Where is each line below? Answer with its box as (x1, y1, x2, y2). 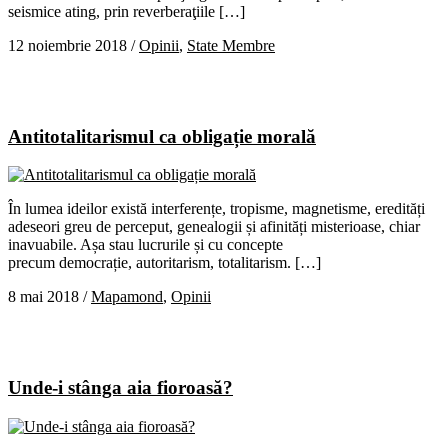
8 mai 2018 (8, 288, 79, 306)
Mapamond (91, 288, 163, 306)
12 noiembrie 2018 (8, 36, 127, 54)
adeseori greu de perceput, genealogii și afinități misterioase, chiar (8, 218, 420, 236)
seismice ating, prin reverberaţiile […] (8, 2, 245, 20)
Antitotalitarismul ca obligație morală (8, 125, 316, 147)
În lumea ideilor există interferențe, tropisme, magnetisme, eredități (8, 200, 425, 218)
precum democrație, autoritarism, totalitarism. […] (8, 254, 321, 272)
